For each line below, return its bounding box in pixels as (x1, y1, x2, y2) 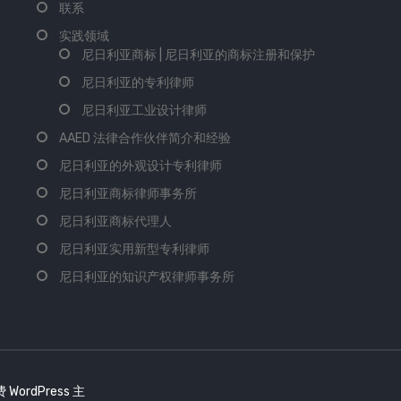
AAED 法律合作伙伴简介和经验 (58, 130, 231, 146)
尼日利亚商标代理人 (58, 213, 172, 229)
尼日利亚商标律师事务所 (58, 185, 197, 201)
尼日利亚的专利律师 (81, 74, 194, 90)
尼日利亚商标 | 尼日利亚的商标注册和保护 (81, 47, 315, 63)
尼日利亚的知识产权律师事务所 (58, 269, 235, 285)
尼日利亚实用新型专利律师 (58, 241, 209, 257)
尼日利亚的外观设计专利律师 (58, 158, 222, 174)
